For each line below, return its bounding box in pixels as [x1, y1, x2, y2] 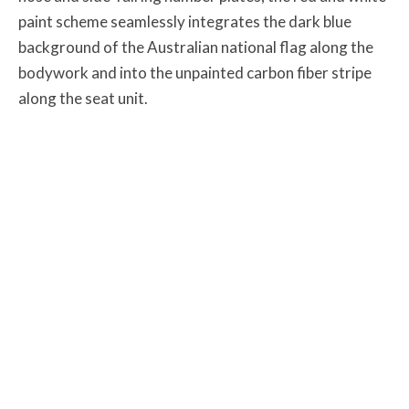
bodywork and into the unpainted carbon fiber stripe [18, 62, 372, 82]
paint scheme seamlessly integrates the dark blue [18, 11, 351, 31]
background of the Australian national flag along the [18, 37, 373, 57]
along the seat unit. [18, 88, 148, 108]
